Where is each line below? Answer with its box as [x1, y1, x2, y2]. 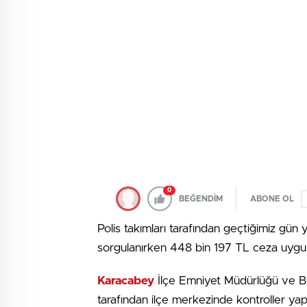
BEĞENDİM [179, 195, 223, 203]
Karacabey [97, 275, 154, 286]
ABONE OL [250, 195, 294, 203]
